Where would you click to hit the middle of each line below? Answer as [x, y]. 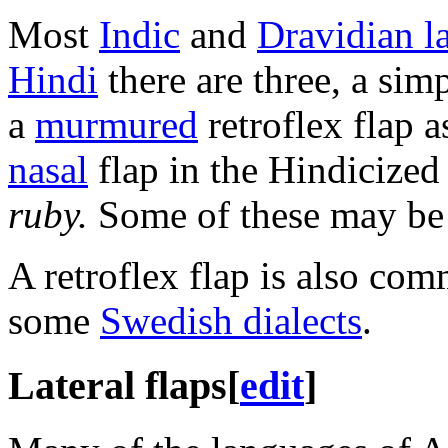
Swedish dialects [231, 321]
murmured [116, 125]
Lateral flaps [117, 385]
